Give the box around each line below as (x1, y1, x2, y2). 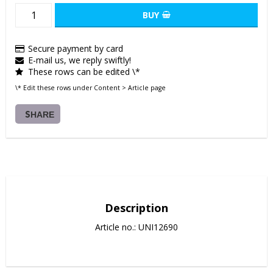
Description (105, 200, 168, 215)
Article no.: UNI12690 (95, 221, 178, 233)
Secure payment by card (28, 42, 123, 54)
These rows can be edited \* (28, 65, 140, 77)
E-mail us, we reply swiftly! (28, 54, 131, 66)
